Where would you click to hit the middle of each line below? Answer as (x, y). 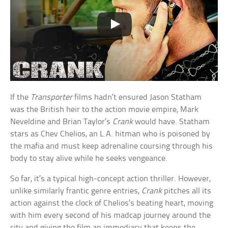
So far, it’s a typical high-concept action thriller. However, (111, 179)
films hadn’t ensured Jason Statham (137, 98)
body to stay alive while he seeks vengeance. (89, 159)
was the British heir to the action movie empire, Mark (105, 110)
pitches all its (187, 191)
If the (21, 98)
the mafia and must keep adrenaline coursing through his (112, 147)
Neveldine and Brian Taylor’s (62, 122)
